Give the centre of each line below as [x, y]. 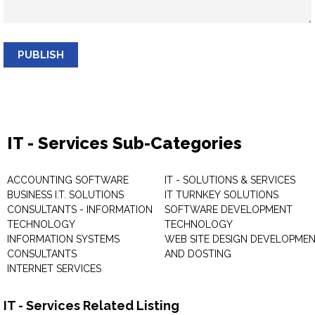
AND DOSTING [198, 254]
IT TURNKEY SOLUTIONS [221, 195]
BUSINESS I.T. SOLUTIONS [65, 195]
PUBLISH [41, 55]
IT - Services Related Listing [91, 306]
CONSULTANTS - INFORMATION [80, 210]
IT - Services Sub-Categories [124, 143]
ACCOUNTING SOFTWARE [68, 180]
